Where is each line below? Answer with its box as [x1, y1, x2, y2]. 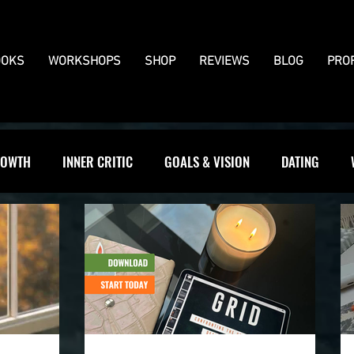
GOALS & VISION [164, 151, 250, 171]
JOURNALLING [41, 214, 114, 235]
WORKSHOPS [48, 54, 121, 70]
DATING [281, 151, 319, 171]
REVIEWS [199, 54, 250, 70]
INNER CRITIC [62, 151, 133, 171]
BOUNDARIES [145, 214, 213, 235]
